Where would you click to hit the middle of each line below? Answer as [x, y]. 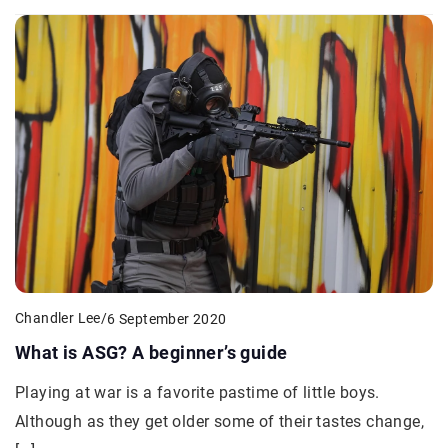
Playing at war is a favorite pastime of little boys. [197, 393]
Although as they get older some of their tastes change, [219, 422]
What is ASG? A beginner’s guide [151, 353]
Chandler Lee [58, 318]
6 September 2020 [167, 318]
